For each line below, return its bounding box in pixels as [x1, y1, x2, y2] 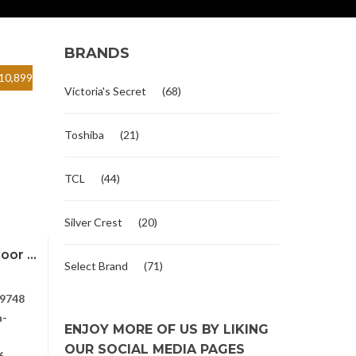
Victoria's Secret [64, 84, 146, 98]
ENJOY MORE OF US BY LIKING [64, 322, 269, 337]
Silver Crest [64, 215, 122, 229]
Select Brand [64, 259, 128, 273]
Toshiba [64, 128, 104, 141]
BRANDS [64, 44, 130, 62]
